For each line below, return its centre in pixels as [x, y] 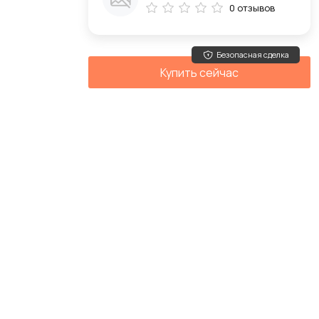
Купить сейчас [199, 72]
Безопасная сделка [253, 54]
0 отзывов [252, 8]
